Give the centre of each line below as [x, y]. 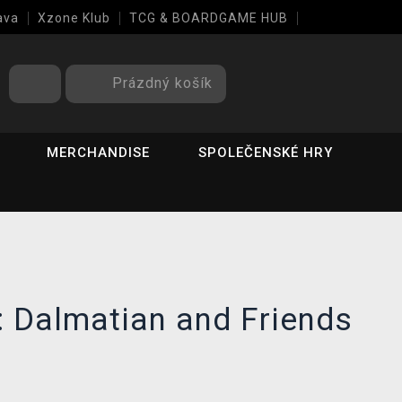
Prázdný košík [162, 83]
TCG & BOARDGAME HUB [209, 18]
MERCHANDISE [99, 153]
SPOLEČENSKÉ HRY [266, 153]
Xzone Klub [74, 18]
